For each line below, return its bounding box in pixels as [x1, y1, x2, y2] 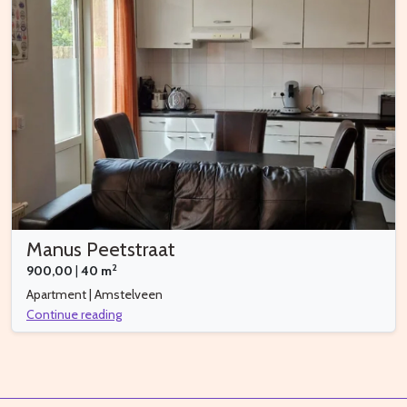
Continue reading [26, 306, 122, 323]
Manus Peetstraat [26, 237, 175, 262]
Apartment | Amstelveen [26, 286, 163, 303]
